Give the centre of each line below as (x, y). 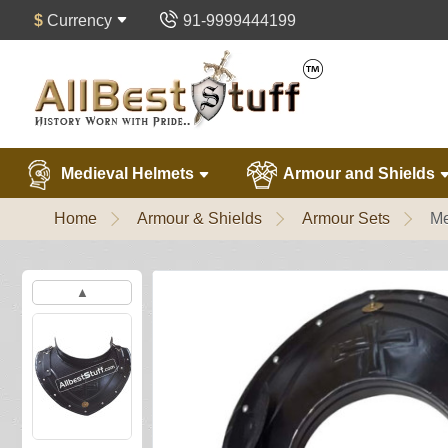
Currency (79, 20)
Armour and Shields (359, 174)
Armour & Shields (199, 218)
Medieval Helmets (127, 174)
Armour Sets (346, 218)
